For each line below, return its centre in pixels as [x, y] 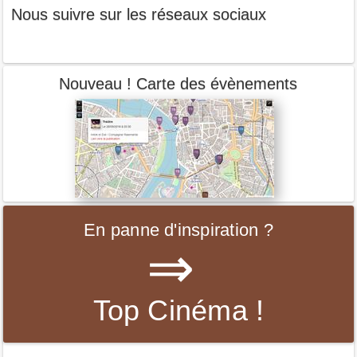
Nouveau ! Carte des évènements [178, 84]
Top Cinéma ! [178, 310]
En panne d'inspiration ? [178, 229]
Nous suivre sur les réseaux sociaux [139, 14]
